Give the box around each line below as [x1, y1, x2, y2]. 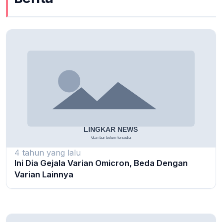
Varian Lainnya [14, 169, 73, 179]
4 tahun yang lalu [14, 147, 81, 158]
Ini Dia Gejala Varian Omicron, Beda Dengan [14, 158, 188, 168]
